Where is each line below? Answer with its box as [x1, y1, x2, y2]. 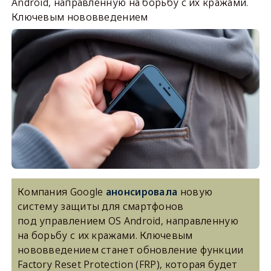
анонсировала [105, 184, 178, 198]
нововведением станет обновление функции [17, 243, 244, 256]
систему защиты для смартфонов [17, 199, 184, 213]
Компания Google [17, 184, 106, 198]
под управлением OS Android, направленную [17, 214, 238, 227]
